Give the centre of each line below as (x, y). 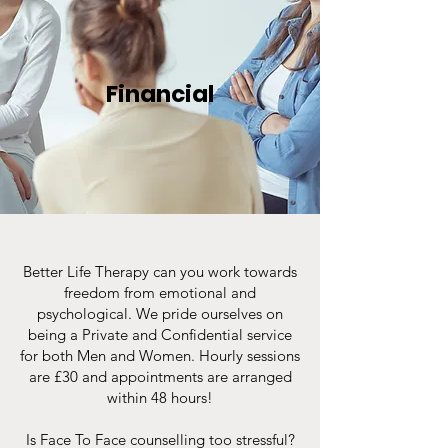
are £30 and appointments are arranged (160, 376)
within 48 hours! (160, 397)
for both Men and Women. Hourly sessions (160, 355)
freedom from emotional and (160, 292)
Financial (160, 94)
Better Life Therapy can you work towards (160, 271)
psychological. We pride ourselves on (160, 313)
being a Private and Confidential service (160, 334)
